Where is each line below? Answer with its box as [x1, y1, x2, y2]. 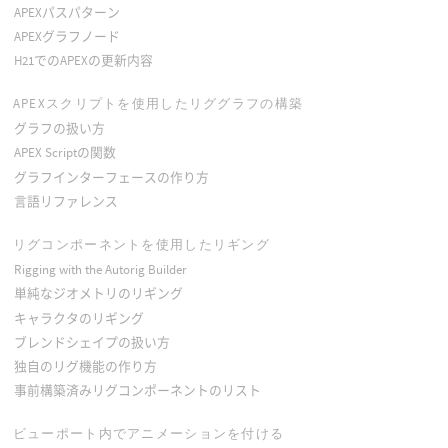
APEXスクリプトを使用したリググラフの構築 [12, 95, 304, 113]
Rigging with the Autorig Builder [13, 261, 187, 279]
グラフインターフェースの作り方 [13, 168, 209, 186]
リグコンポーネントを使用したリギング [12, 236, 270, 254]
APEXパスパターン [13, 3, 120, 21]
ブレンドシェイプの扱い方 [13, 333, 170, 351]
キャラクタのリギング [13, 309, 144, 327]
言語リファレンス [13, 192, 118, 210]
